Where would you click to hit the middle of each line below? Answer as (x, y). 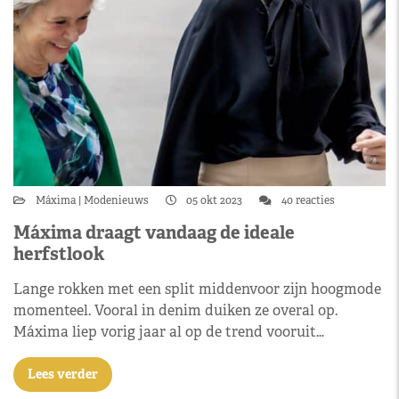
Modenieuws (116, 200)
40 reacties (307, 200)
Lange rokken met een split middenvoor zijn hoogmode (197, 289)
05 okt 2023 (214, 200)
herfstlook (59, 253)
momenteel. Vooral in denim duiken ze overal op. (175, 310)
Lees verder (63, 374)
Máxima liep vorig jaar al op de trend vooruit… (169, 331)
